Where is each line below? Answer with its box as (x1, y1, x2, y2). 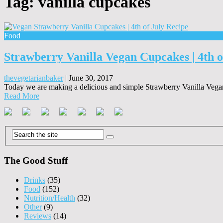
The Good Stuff (4, 155, 68, 166)
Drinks (24, 175, 45, 184)
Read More (4, 91, 39, 100)
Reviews (24, 211, 51, 220)
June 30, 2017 (69, 73, 113, 82)
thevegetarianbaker (4, 73, 63, 82)
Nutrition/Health (24, 193, 75, 202)
